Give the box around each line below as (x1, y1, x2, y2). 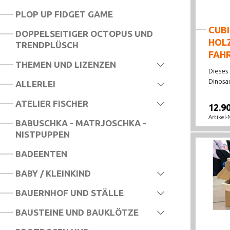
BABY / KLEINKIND (15, 168, 91, 178)
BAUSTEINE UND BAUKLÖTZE (15, 207, 139, 217)
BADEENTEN (15, 149, 67, 159)
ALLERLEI (15, 79, 55, 89)
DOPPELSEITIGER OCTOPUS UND (15, 29, 153, 39)
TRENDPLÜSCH (15, 40, 79, 50)
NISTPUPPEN (15, 129, 70, 139)
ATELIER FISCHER (15, 99, 88, 108)
